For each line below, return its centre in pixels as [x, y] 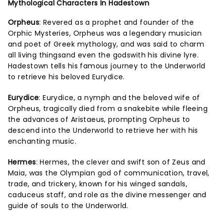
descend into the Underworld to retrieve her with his [103, 130]
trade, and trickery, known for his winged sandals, [98, 184]
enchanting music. [42, 141]
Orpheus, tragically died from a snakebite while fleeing [108, 108]
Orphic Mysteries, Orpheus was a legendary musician [105, 33]
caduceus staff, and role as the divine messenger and [107, 194]
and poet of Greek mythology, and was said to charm [106, 44]
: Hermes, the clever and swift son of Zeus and [121, 162]
